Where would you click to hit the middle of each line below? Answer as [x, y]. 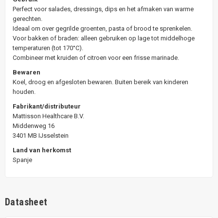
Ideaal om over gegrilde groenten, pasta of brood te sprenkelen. [102, 28]
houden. [24, 91]
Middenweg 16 [34, 126]
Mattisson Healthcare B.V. [48, 116]
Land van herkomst [42, 150]
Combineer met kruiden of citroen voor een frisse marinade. [96, 57]
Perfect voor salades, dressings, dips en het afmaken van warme [103, 9]
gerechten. [27, 18]
